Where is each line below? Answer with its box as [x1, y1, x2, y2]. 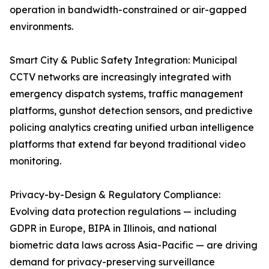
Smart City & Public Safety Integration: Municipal [10, 54, 237, 67]
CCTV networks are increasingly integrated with [10, 71, 231, 83]
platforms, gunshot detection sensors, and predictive [10, 104, 253, 117]
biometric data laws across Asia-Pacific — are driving [10, 239, 258, 252]
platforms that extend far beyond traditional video [10, 138, 246, 151]
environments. [10, 20, 73, 33]
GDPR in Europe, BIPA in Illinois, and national [10, 222, 217, 235]
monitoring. [10, 155, 61, 168]
